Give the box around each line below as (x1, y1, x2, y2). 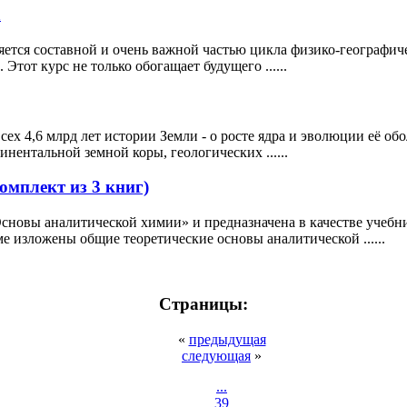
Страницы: (159, 294, 248, 314)
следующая (182, 347, 251, 363)
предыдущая (188, 331, 266, 347)
